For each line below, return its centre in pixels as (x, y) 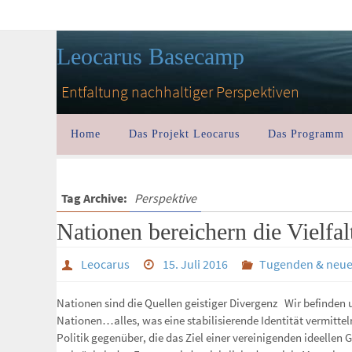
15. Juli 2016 (196, 264)
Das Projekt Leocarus (184, 134)
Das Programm (306, 134)
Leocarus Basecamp (150, 56)
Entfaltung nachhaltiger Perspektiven (180, 92)
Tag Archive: (95, 198)
